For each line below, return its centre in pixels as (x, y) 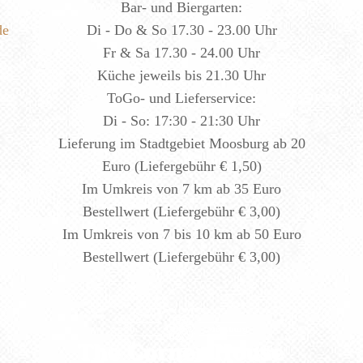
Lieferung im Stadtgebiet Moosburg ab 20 (181, 143)
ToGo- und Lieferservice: (181, 98)
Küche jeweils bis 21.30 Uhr (181, 75)
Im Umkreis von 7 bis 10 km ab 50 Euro (181, 234)
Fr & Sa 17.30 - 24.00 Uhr (181, 52)
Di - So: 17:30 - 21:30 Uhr (181, 120)
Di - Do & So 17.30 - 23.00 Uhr (181, 30)
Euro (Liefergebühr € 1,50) (181, 166)
